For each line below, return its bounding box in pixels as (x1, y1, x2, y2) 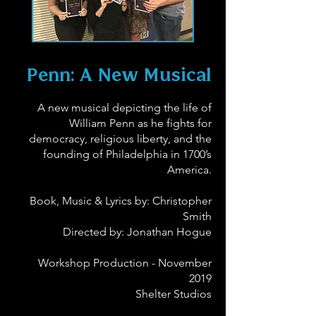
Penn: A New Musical (27, 68, 212, 85)
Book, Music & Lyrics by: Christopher (30, 194, 212, 207)
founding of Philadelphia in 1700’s (43, 147, 212, 161)
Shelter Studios (135, 287, 212, 300)
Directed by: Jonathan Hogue (63, 225, 212, 238)
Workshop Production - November (38, 256, 212, 269)
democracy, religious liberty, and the (29, 132, 212, 145)
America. (167, 163, 212, 176)
